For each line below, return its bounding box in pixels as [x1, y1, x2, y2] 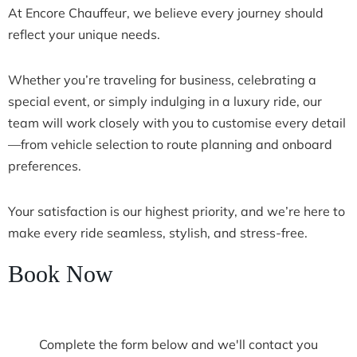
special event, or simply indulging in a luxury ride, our [8, 93, 322, 110]
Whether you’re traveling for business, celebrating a [8, 72, 316, 88]
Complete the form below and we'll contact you [39, 336, 318, 353]
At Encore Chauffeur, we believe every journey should [8, 5, 324, 22]
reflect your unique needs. [8, 26, 160, 43]
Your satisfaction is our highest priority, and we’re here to [8, 203, 345, 220]
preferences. [8, 158, 81, 175]
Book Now [8, 261, 113, 288]
